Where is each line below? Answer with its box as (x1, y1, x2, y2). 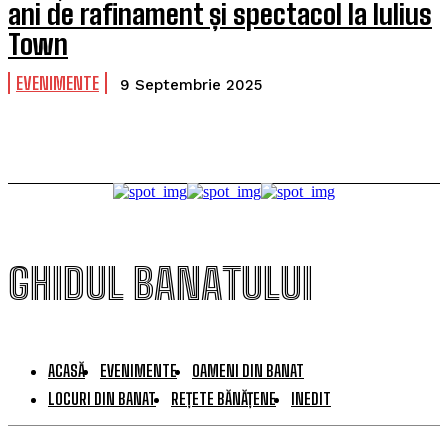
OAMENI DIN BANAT (192, 361, 304, 380)
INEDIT (291, 389, 331, 408)
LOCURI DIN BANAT (48, 389, 156, 408)
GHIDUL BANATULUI (8, 259, 313, 309)
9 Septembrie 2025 (120, 76, 262, 94)
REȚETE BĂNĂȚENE (171, 389, 276, 408)
